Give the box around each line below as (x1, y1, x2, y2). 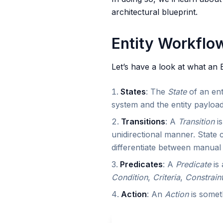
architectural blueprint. (111, 7, 198, 17)
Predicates (120, 159, 163, 169)
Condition (111, 172, 148, 182)
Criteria (153, 172, 180, 182)
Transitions (121, 116, 165, 126)
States (120, 87, 146, 97)
